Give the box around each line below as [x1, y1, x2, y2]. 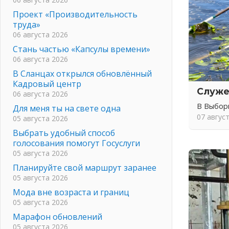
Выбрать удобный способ [13, 127, 115, 139]
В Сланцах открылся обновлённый [13, 67, 152, 79]
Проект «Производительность [13, 8, 138, 20]
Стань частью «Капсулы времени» [13, 43, 150, 55]
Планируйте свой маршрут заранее [13, 162, 156, 173]
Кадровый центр [13, 78, 81, 89]
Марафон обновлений [13, 211, 102, 222]
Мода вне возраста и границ [13, 186, 129, 198]
